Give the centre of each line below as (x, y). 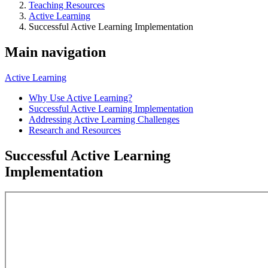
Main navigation (55, 52)
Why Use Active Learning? (80, 98)
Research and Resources (75, 130)
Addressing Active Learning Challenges (104, 119)
